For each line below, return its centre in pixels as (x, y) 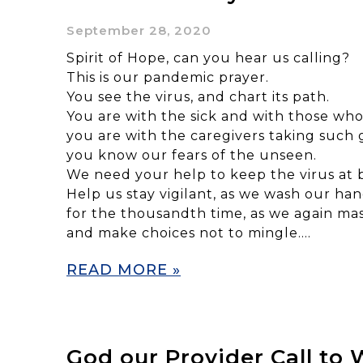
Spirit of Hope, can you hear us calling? (208, 58)
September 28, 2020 (139, 30)
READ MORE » (124, 269)
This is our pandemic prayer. (168, 77)
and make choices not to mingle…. (189, 233)
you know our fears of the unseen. (192, 155)
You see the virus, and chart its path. (198, 96)
